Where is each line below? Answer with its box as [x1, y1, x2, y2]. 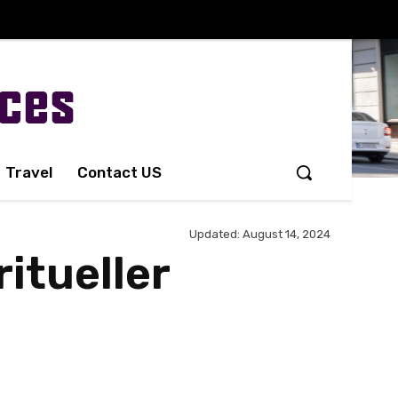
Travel [5, 163, 52, 181]
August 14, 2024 [243, 227, 330, 242]
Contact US [77, 163, 162, 181]
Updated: [189, 227, 240, 242]
